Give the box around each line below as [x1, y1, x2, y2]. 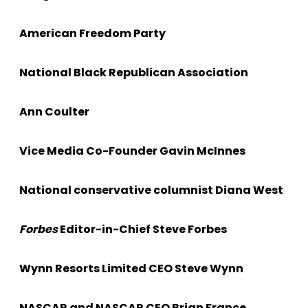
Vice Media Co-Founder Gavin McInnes [19, 143, 245, 159]
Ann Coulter [19, 104, 89, 120]
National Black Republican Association [19, 65, 248, 81]
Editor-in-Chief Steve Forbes [58, 221, 227, 238]
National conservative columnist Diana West [19, 182, 283, 199]
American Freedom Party [19, 25, 166, 42]
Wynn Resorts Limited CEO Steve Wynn [19, 261, 243, 277]
